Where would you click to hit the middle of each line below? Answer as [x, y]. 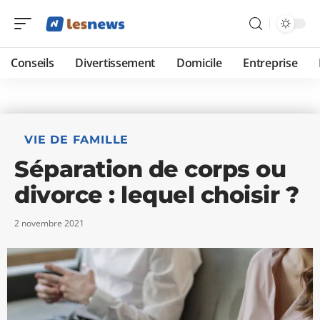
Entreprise [270, 63]
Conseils [32, 63]
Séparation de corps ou [150, 169]
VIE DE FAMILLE [77, 140]
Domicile [199, 63]
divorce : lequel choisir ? [156, 195]
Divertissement [115, 63]
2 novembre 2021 [49, 223]
